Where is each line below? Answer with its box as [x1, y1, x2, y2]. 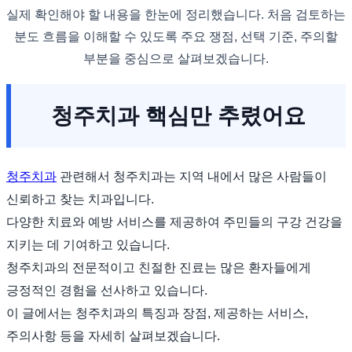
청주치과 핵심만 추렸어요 [51, 103, 306, 128]
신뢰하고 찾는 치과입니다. [6, 192, 154, 206]
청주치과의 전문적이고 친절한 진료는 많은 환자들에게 [6, 260, 311, 274]
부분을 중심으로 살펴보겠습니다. [83, 51, 269, 65]
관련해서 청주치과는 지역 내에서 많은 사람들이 [57, 169, 327, 183]
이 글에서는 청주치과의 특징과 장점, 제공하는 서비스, [6, 306, 308, 320]
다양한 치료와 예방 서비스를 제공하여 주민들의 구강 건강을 [6, 214, 343, 229]
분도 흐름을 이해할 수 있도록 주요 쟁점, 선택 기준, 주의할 [14, 29, 338, 43]
